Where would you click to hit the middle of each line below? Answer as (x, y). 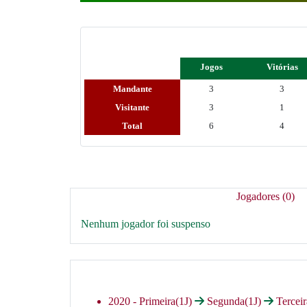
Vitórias (282, 67)
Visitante (132, 107)
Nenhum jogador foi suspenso (146, 224)
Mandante (132, 89)
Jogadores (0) (265, 196)
